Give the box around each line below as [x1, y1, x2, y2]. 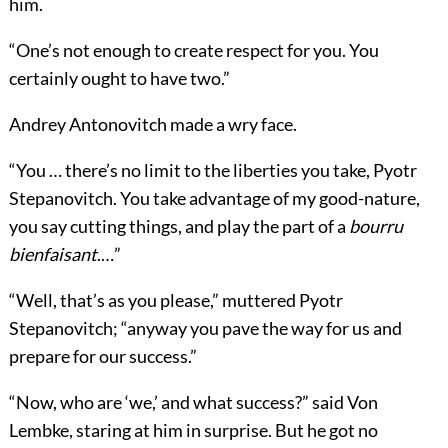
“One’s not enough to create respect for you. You [8, 38, 379, 61]
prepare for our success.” [8, 344, 197, 367]
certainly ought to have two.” [8, 66, 230, 89]
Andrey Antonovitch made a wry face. [8, 112, 297, 135]
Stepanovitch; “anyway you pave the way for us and [8, 316, 402, 339]
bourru [348, 214, 403, 237]
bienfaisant [8, 242, 97, 265]
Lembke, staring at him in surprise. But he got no [8, 418, 378, 441]
